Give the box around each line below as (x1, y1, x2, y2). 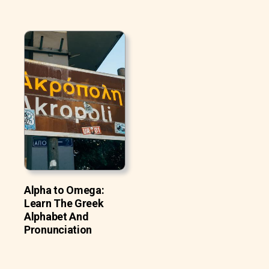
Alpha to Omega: (24, 183, 104, 196)
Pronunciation (24, 223, 92, 236)
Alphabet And (24, 210, 89, 223)
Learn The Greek (24, 196, 104, 210)
